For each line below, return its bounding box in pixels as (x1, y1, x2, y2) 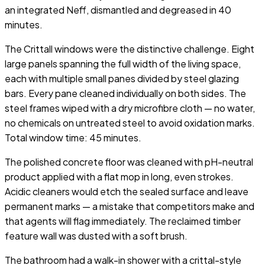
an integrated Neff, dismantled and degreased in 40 (5, 3, 231, 16)
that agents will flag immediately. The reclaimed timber (5, 214, 241, 227)
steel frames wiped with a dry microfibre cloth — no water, (5, 101, 255, 114)
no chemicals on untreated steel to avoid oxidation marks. (5, 116, 255, 129)
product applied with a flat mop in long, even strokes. (5, 170, 234, 183)
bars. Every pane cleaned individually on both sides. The (5, 86, 246, 99)
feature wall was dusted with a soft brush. (5, 229, 188, 242)
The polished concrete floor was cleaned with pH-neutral (5, 155, 253, 168)
